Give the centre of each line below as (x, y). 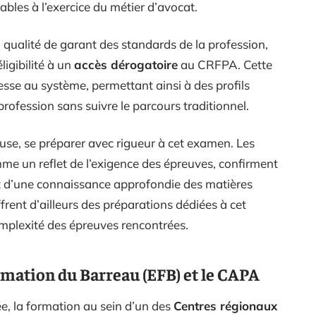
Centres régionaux (225, 305)
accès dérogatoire (126, 64)
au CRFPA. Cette (225, 64)
